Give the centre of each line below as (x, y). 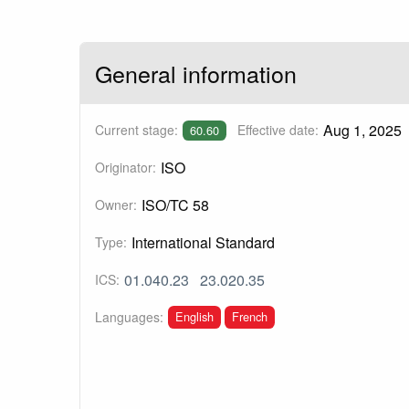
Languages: (129, 317)
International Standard (203, 243)
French (249, 316)
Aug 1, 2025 (362, 131)
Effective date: (278, 130)
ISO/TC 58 (175, 205)
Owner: (116, 205)
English (194, 316)
